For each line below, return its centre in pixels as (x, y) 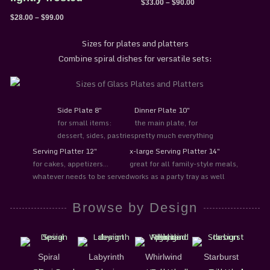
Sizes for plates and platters (135, 43)
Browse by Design (135, 208)
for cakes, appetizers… (70, 164)
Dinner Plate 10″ (162, 110)
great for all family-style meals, (184, 164)
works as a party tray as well (177, 177)
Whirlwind (164, 257)
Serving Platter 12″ (64, 151)
